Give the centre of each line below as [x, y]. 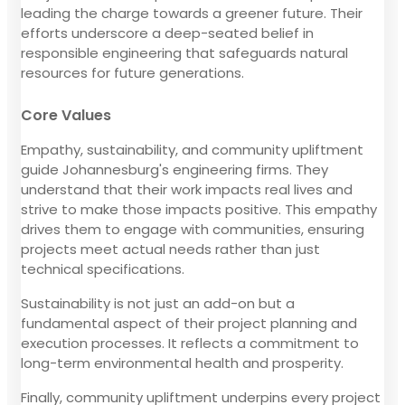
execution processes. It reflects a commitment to [190, 343]
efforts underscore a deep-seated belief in [167, 33]
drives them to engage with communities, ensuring [193, 229]
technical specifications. [103, 268]
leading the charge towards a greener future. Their [192, 13]
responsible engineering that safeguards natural [184, 52]
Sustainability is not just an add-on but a [158, 303]
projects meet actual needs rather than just [170, 249]
